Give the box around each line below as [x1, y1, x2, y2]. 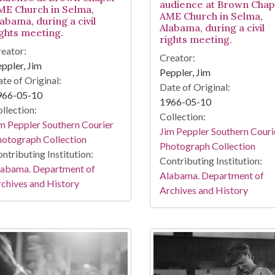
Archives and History [159, 184, 248, 196]
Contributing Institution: [159, 155, 262, 167]
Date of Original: [159, 81, 230, 93]
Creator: [159, 52, 195, 64]
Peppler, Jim [159, 66, 211, 79]
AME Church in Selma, [159, 10, 263, 23]
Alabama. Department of [159, 169, 264, 182]
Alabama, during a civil [159, 21, 265, 34]
